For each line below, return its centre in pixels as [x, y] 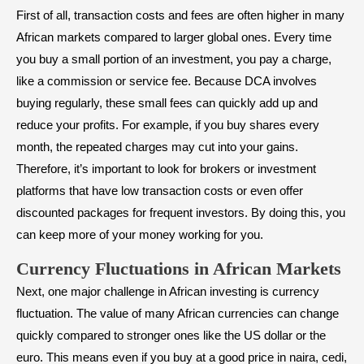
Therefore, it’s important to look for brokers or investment [166, 169]
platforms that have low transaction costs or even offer [160, 191]
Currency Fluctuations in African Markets [179, 269]
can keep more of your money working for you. [140, 235]
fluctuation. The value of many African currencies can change [178, 314]
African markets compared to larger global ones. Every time [174, 37]
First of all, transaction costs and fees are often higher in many [180, 15]
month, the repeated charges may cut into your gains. [157, 147]
